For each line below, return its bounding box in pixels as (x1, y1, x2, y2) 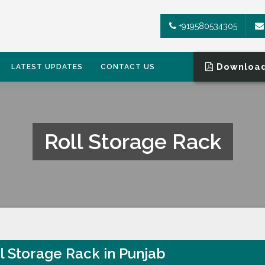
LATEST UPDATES (11, 63, 83, 71)
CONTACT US (101, 63, 155, 71)
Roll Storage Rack (44, 129, 221, 154)
